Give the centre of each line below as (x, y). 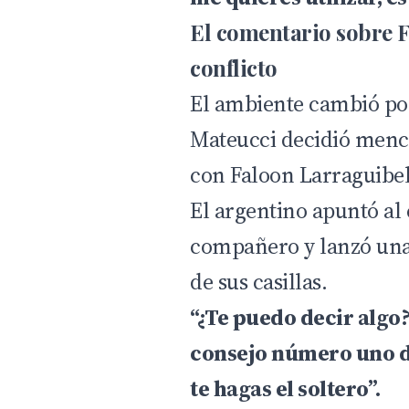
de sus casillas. (259, 281)
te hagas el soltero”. (285, 388)
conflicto (234, 67)
